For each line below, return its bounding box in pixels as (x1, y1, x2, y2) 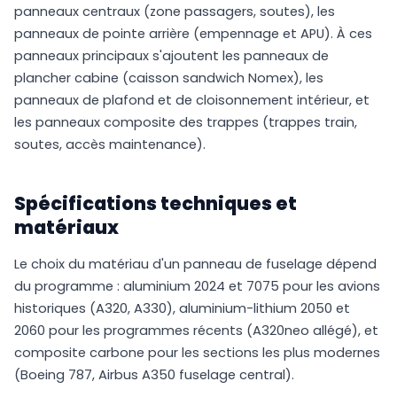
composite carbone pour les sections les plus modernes (14, 344, 380, 362)
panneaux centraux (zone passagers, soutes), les (14, 3, 335, 21)
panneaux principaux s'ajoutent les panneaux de (14, 47, 329, 66)
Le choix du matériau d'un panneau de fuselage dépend (14, 255, 377, 274)
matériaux (14, 214, 119, 241)
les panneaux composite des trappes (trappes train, (14, 113, 357, 132)
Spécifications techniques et (14, 191, 297, 217)
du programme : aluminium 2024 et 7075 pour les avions (14, 277, 380, 296)
